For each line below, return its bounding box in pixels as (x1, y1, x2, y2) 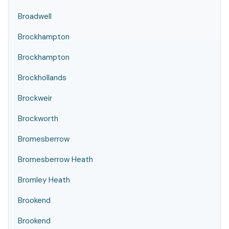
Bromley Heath (18, 175, 70, 185)
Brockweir (18, 93, 52, 103)
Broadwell (18, 11, 52, 21)
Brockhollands (18, 73, 66, 83)
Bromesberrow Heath (18, 154, 93, 165)
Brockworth (18, 113, 58, 124)
